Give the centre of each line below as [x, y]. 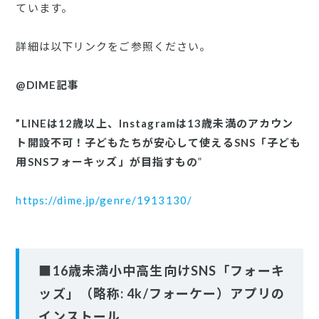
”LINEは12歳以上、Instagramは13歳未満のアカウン [155, 123]
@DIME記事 [48, 85]
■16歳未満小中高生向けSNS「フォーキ [162, 271]
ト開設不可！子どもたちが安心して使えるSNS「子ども [159, 142]
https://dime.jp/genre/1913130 [101, 200]
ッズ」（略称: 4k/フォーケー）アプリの [162, 294]
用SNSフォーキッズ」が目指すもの [107, 162]
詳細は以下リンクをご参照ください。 [114, 46]
